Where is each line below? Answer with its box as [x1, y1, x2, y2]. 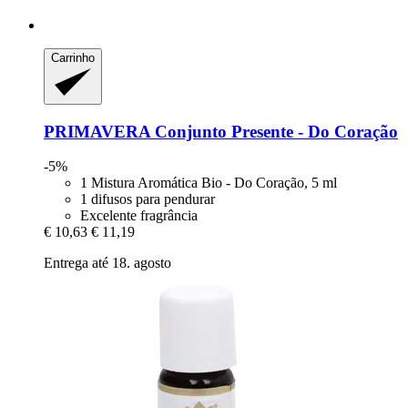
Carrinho [51, 51, 95, 66]
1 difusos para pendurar [80, 191, 215, 208]
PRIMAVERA [44, 121, 150, 141]
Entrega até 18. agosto [44, 255, 171, 271]
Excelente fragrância [80, 208, 198, 224]
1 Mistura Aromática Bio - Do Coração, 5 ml [80, 175, 337, 191]
